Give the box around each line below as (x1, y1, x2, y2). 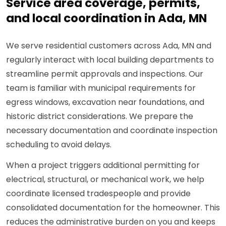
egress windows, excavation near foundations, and (6, 96, 204, 108)
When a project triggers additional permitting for (6, 159, 200, 172)
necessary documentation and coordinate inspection (6, 125, 217, 137)
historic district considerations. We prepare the (6, 110, 193, 123)
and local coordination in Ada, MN (6, 10, 207, 27)
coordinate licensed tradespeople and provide (6, 188, 191, 200)
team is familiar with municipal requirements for (6, 82, 196, 94)
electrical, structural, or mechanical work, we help (6, 174, 204, 186)
